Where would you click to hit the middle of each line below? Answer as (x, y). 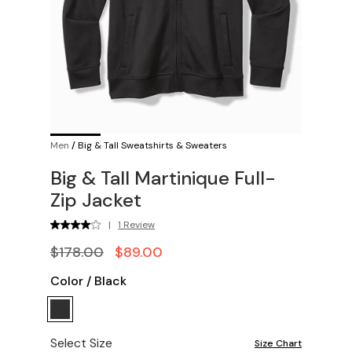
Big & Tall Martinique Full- (163, 178)
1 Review (137, 224)
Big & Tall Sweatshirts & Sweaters (152, 145)
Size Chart (278, 343)
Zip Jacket (96, 200)
